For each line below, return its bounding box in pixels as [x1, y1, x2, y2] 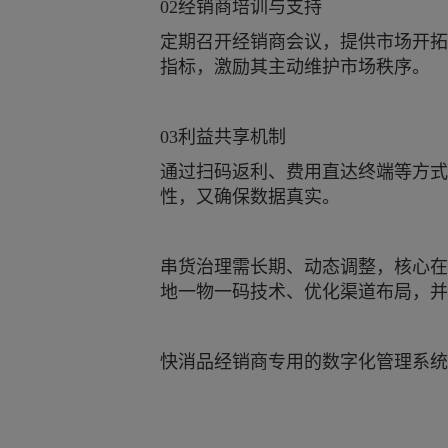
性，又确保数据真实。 [160, 187, 340, 207]
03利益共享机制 [160, 127, 286, 147]
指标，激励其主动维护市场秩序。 [160, 57, 430, 77]
